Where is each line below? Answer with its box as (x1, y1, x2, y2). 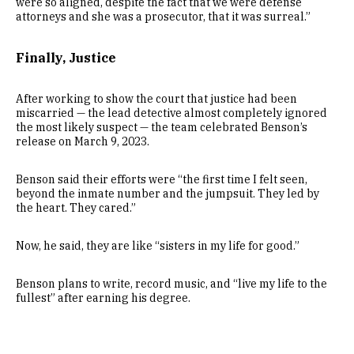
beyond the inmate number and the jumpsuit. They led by (16, 186, 319, 201)
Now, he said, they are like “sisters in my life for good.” (16, 239, 299, 253)
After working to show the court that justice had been (16, 92, 297, 106)
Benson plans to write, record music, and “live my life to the (16, 277, 327, 291)
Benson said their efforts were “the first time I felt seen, (16, 172, 307, 186)
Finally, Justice (16, 50, 116, 66)
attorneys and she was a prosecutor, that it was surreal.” (16, 9, 311, 24)
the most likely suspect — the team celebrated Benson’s (16, 120, 307, 134)
